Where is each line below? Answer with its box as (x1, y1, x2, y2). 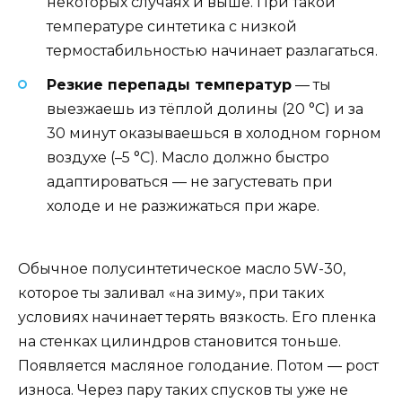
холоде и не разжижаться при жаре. (47, 197, 319, 214)
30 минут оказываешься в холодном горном (47, 124, 381, 142)
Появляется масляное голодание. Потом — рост (18, 357, 379, 375)
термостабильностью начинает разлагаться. (47, 41, 378, 59)
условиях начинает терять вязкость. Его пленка (18, 309, 376, 327)
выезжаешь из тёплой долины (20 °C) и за (47, 100, 363, 118)
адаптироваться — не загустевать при (47, 172, 333, 190)
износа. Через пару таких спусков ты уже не (18, 381, 348, 399)
